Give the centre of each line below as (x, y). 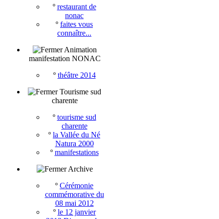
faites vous (77, 24)
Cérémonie (77, 186)
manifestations (77, 152)
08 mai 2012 (74, 203)
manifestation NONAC (65, 58)
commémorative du (74, 194)
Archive (80, 169)
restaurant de (77, 7)
